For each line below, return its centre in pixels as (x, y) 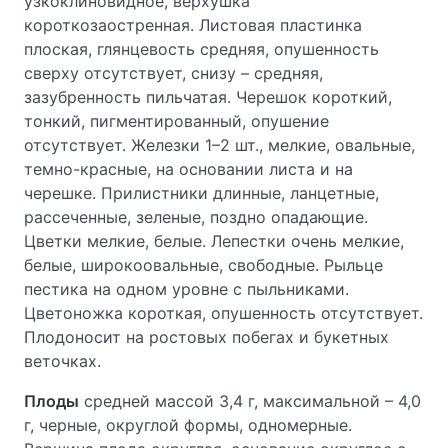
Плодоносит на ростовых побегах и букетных (206, 337)
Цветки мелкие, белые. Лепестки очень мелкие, (214, 241)
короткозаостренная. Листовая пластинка (193, 25)
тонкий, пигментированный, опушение (176, 121)
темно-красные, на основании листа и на (188, 169)
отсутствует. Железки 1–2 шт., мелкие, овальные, (219, 145)
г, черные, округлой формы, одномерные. (188, 425)
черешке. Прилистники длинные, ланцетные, (201, 193)
